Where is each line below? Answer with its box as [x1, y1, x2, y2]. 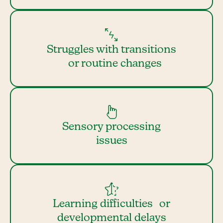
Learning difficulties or [53, 198, 170, 210]
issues [96, 135, 127, 146]
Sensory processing [62, 121, 161, 132]
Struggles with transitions [47, 44, 176, 55]
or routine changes [61, 58, 162, 69]
